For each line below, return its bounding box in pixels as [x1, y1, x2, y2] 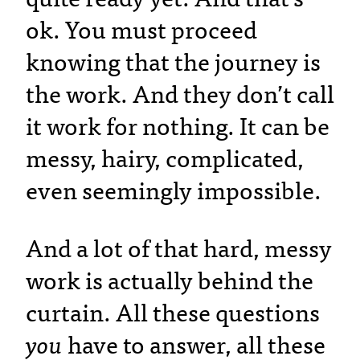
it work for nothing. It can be [26, 113, 329, 141]
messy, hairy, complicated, [26, 145, 304, 174]
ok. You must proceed [26, 17, 257, 45]
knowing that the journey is [26, 49, 321, 77]
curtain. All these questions [26, 300, 320, 328]
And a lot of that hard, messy [26, 235, 332, 264]
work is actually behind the [26, 268, 313, 296]
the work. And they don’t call [26, 81, 334, 109]
